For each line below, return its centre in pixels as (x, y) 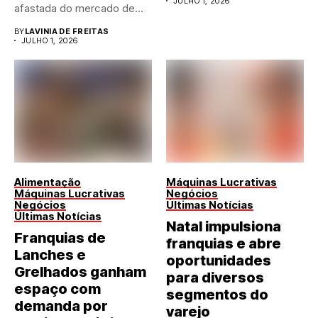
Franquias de (60, 238)
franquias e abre (224, 244)
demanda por (61, 306)
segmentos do (217, 295)
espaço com (57, 289)
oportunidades (219, 261)
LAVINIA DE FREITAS (67, 31)
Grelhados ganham (80, 272)
